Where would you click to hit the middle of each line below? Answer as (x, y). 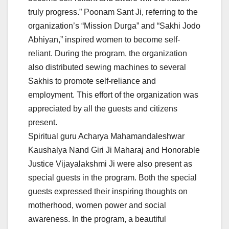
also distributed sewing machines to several (107, 67)
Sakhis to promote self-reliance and (92, 81)
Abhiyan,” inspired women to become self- (104, 39)
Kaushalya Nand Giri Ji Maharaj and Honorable (114, 150)
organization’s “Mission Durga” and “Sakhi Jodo (114, 26)
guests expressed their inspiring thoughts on (108, 191)
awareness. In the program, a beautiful (97, 219)
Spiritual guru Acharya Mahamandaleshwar (106, 136)
